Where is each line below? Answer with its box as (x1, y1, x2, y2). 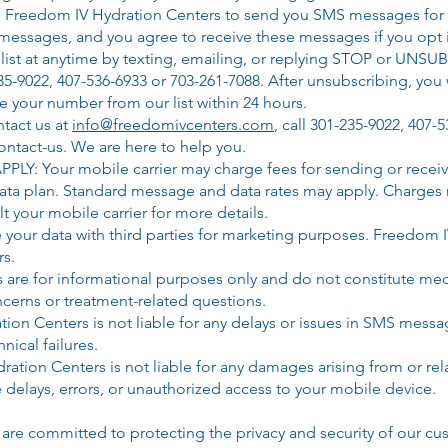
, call (274, 115, 310, 134)
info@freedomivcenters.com (72, 115, 274, 134)
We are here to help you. (67, 137, 246, 156)
